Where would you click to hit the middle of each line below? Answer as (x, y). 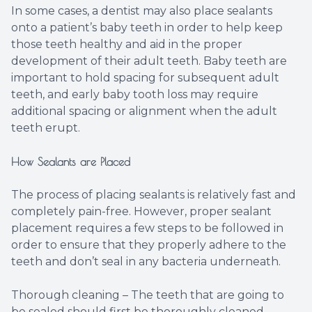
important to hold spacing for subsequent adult (145, 78)
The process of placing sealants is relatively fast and (154, 195)
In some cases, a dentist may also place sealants (142, 11)
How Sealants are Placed (71, 162)
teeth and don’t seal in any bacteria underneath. (146, 262)
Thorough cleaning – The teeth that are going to (148, 295)
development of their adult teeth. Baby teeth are (149, 61)
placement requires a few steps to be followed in (147, 228)
